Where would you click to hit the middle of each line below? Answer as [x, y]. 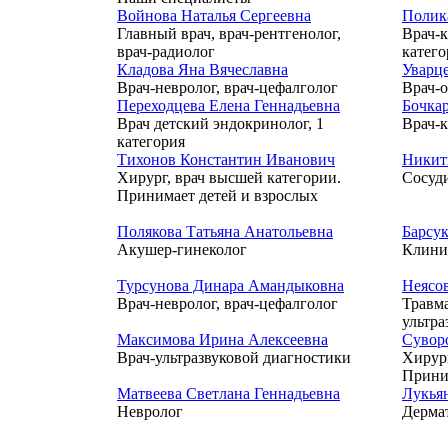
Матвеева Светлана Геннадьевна [228, 393]
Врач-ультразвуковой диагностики [234, 357]
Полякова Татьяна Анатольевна [225, 231]
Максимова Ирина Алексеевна [222, 339]
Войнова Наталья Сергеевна [214, 15]
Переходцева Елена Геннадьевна [228, 105]
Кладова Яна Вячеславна [202, 69]
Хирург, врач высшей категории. [229, 177]
